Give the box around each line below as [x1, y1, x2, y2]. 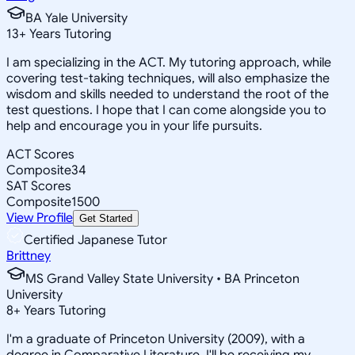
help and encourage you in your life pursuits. [6, 117, 262, 134]
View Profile [6, 209, 73, 226]
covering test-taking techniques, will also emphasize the [6, 70, 330, 86]
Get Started [79, 212, 132, 224]
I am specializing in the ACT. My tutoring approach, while [6, 54, 331, 71]
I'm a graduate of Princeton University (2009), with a [6, 330, 305, 347]
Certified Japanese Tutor [24, 231, 167, 248]
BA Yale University [25, 10, 128, 26]
